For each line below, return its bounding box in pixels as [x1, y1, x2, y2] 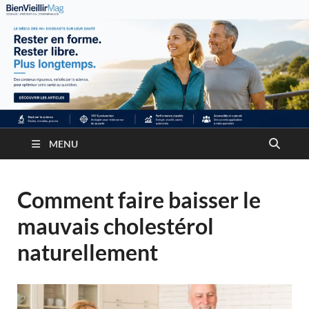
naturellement [17, 239, 158, 266]
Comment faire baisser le [17, 186, 261, 214]
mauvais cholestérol [17, 212, 214, 240]
